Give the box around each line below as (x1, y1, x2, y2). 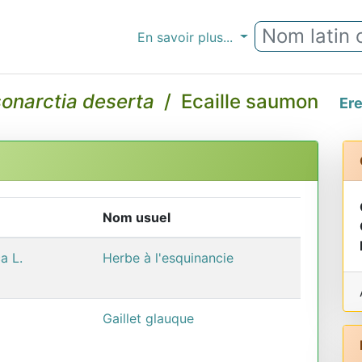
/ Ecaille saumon (154, 90, 334, 113)
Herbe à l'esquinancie (103, 249, 234, 266)
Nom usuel (103, 208, 170, 225)
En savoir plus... (137, 28, 238, 45)
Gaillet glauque (103, 309, 194, 326)
